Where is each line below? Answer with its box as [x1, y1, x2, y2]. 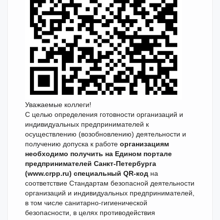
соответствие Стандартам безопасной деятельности [25, 179, 194, 187]
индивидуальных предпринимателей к [25, 120, 149, 128]
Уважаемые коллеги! [25, 101, 91, 109]
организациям [120, 140, 169, 148]
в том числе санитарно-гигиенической [25, 199, 147, 207]
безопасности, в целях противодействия [25, 209, 155, 217]
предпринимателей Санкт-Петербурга [25, 160, 156, 167]
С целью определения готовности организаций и [25, 110, 183, 118]
